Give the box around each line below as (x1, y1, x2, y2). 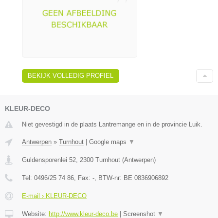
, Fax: (74, 174, 92, 182)
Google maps (89, 138, 128, 145)
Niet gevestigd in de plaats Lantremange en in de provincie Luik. (22, 120, 202, 128)
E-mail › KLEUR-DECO (22, 192, 87, 200)
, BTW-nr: (94, 174, 124, 182)
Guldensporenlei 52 (22, 156, 76, 163)
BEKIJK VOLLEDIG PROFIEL (28, 72, 113, 79)
